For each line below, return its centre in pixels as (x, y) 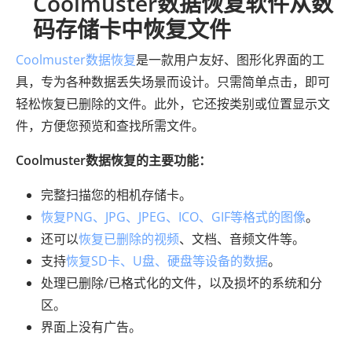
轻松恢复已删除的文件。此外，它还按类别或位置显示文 (173, 104)
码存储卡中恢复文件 (132, 29)
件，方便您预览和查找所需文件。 (110, 126)
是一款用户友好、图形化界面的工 (230, 60)
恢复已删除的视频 (129, 239)
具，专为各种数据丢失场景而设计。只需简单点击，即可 (173, 82)
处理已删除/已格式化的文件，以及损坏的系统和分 (181, 283)
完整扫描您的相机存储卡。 (116, 195)
